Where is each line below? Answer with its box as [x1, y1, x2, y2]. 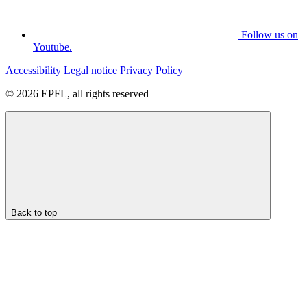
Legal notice [64, 64, 117, 76]
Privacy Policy [120, 64, 183, 76]
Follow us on [241, 28, 298, 40]
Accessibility [5, 64, 61, 76]
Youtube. [33, 40, 72, 53]
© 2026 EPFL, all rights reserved [5, 87, 149, 99]
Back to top [11, 207, 57, 218]
